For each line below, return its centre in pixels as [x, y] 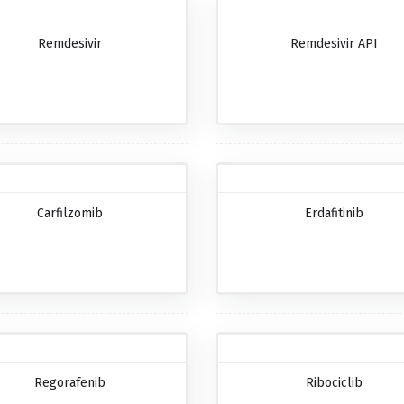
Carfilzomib [70, 213]
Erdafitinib [334, 213]
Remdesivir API [334, 43]
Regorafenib [70, 382]
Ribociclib [334, 382]
